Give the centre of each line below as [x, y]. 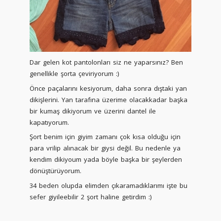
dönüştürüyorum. [55, 171]
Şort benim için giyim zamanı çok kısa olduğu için [105, 137]
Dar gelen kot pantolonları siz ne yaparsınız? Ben [106, 62]
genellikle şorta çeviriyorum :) [74, 74]
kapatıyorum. [49, 122]
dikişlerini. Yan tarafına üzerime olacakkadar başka [109, 99]
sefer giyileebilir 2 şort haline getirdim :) [91, 197]
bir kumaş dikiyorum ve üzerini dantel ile [93, 111]
